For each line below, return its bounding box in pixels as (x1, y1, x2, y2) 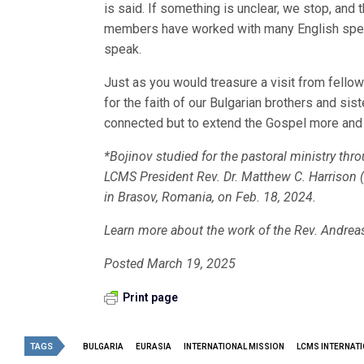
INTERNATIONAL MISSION (184, 341, 284, 351)
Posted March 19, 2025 (104, 255, 236, 271)
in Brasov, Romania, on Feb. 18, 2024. (104, 188, 317, 205)
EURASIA (136, 341, 171, 351)
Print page (123, 290, 178, 304)
